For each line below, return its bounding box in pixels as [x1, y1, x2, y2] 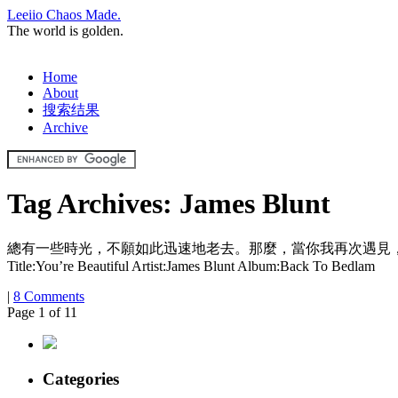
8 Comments [13, 288, 84, 304]
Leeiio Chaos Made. [7, 7, 121, 22]
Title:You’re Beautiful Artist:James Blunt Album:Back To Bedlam [7, 258, 375, 274]
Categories [43, 369, 119, 388]
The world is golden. [7, 23, 123, 38]
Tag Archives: [7, 187, 179, 220]
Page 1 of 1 [7, 304, 70, 320]
